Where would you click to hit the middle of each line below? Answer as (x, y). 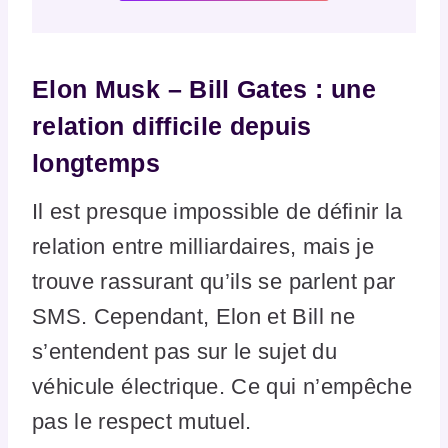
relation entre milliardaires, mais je (203, 247)
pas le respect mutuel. (142, 422)
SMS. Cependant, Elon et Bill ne (193, 317)
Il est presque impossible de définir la (217, 212)
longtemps (96, 162)
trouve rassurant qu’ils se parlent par (214, 282)
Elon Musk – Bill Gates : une (204, 88)
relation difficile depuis (172, 125)
